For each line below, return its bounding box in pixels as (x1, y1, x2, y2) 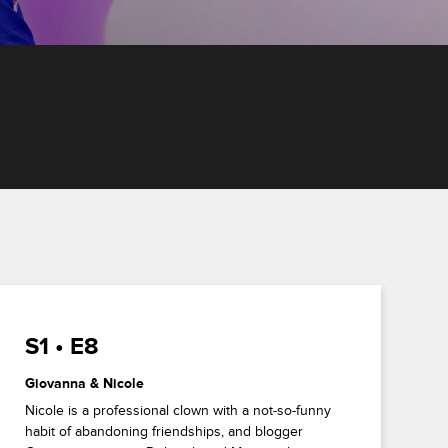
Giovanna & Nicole (25, 375, 145, 392)
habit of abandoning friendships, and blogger (25, 423, 304, 440)
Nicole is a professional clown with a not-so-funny (25, 402, 332, 419)
